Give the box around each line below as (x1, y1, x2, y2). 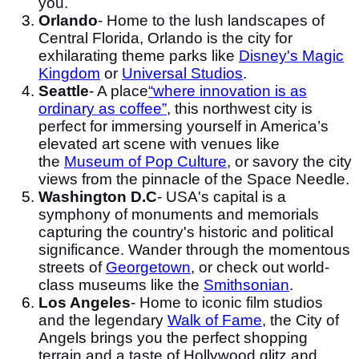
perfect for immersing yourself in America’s (38, 117, 329, 135)
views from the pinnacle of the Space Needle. (38, 170, 349, 188)
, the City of (262, 311, 339, 329)
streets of (38, 258, 106, 276)
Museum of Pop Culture (64, 152, 227, 170)
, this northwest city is (167, 99, 313, 117)
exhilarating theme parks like (38, 46, 239, 64)
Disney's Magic (239, 46, 344, 64)
